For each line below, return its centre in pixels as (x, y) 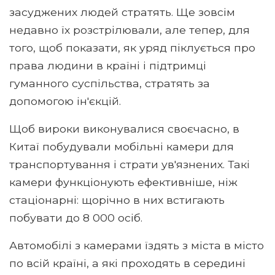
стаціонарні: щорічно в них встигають (117, 200)
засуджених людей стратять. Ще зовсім (122, 12)
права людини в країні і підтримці (108, 65)
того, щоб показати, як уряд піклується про (132, 48)
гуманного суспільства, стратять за (110, 83)
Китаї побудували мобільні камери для (122, 146)
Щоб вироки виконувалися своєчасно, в (124, 129)
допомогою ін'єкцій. (65, 101)
